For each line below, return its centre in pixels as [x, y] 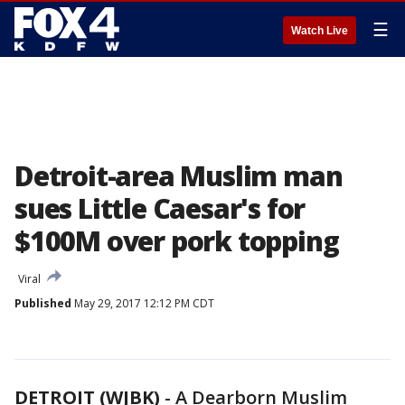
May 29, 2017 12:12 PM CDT [143, 303]
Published [43, 303]
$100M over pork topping [177, 241]
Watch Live [320, 31]
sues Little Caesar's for [160, 208]
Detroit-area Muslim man [179, 176]
